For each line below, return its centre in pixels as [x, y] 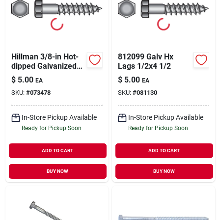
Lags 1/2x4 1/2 [144, 66]
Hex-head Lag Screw [48, 75]
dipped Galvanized [44, 66]
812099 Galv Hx [145, 56]
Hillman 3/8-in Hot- [45, 56]
